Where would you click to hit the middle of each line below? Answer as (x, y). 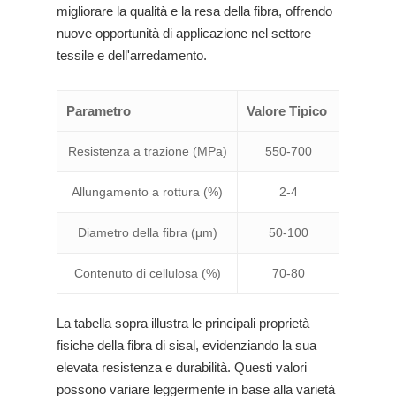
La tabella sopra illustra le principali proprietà (183, 323)
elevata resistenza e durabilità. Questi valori (182, 367)
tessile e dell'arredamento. (132, 55)
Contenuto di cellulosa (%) (147, 273)
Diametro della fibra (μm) (147, 232)
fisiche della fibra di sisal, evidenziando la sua (187, 345)
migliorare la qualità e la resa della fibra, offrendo (194, 11)
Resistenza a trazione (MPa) (147, 151)
